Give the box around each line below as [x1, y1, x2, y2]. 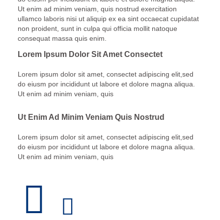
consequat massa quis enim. [17, 34, 107, 42]
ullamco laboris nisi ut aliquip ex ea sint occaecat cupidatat [17, 14, 199, 23]
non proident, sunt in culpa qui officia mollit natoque [17, 24, 177, 32]
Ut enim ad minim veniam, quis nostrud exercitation [17, 4, 177, 13]
